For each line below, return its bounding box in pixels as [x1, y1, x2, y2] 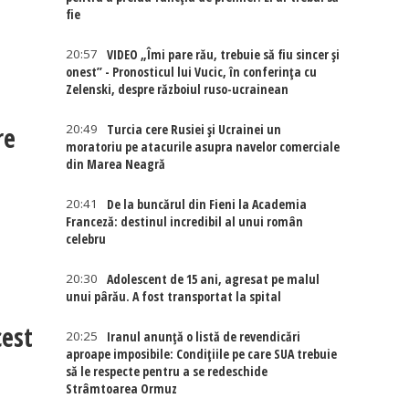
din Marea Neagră [66, 155, 166, 173]
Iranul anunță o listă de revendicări [107, 328, 301, 345]
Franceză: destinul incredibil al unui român [66, 213, 304, 230]
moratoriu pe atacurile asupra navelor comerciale [66, 138, 341, 155]
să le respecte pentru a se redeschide [66, 362, 268, 380]
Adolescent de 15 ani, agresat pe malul [107, 270, 320, 288]
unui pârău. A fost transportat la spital [66, 288, 282, 305]
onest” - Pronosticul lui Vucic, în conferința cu [66, 63, 318, 80]
